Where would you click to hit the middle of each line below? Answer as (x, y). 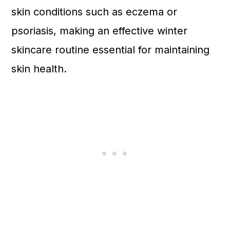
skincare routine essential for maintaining (111, 50)
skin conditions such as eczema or (94, 12)
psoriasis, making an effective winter (100, 31)
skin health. (39, 69)
